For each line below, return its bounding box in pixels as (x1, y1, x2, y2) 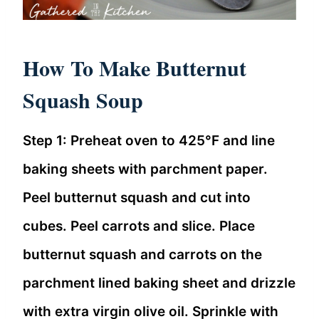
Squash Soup (23, 83, 143, 115)
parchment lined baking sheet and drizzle (23, 274, 296, 291)
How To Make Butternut (23, 51, 246, 83)
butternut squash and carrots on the (23, 246, 262, 263)
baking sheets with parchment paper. (23, 160, 268, 177)
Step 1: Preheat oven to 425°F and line (23, 132, 275, 149)
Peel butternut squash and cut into (23, 189, 251, 206)
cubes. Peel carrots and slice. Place (23, 217, 255, 234)
